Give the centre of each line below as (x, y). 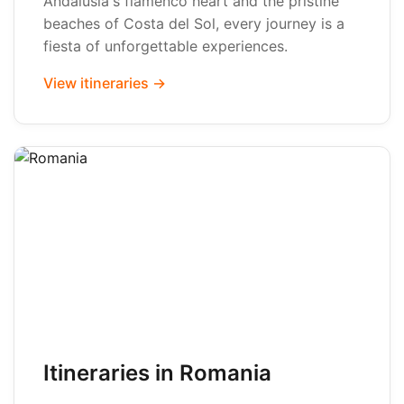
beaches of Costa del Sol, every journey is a (194, 23)
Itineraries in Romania (157, 373)
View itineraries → (105, 83)
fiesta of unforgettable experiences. (165, 46)
